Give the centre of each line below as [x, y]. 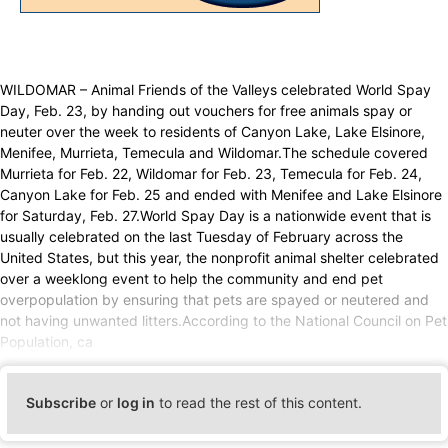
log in [136, 403]
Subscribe [61, 403]
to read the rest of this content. [259, 403]
